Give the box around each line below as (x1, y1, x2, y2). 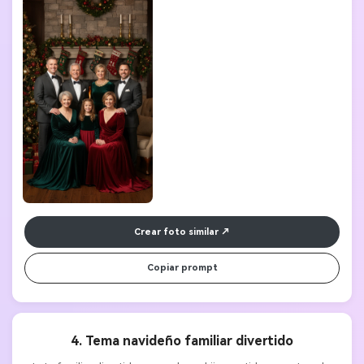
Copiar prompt (146, 262, 218, 274)
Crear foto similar (134, 226, 219, 237)
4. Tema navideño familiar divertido (71, 333, 293, 349)
